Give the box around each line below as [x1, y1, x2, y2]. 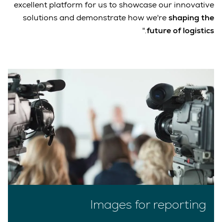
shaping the [168, 12, 214, 23]
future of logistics [147, 25, 214, 36]
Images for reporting [90, 196, 206, 212]
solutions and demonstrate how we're [23, 12, 168, 23]
